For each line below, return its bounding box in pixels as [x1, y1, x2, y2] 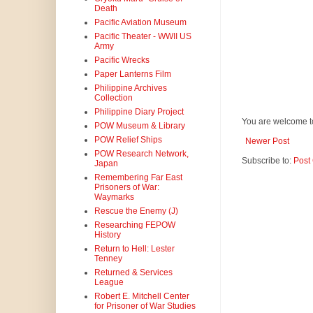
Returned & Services [94, 268, 173, 278]
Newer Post [245, 136, 289, 147]
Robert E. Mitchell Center [94, 291, 189, 302]
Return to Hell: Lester [94, 244, 175, 254]
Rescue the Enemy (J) [94, 206, 178, 217]
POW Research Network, [94, 149, 189, 159]
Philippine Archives [94, 83, 167, 94]
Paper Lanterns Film [94, 69, 171, 80]
